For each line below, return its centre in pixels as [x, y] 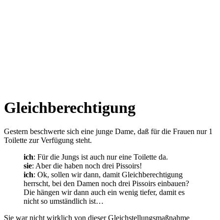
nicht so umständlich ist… [64, 201]
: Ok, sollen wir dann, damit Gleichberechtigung [108, 175]
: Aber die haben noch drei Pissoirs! [87, 166]
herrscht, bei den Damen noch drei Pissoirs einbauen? [106, 184]
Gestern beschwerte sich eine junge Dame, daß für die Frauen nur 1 [108, 132]
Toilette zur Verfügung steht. [48, 140]
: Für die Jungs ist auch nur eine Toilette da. [101, 157]
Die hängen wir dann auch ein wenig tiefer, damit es [104, 192]
